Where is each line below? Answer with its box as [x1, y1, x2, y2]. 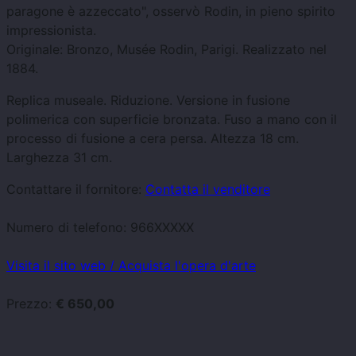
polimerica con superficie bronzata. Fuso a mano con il [6, 111, 337, 128]
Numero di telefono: [6, 219, 126, 236]
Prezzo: [6, 296, 52, 312]
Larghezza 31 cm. [6, 149, 112, 166]
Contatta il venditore [145, 181, 270, 198]
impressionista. [6, 22, 96, 39]
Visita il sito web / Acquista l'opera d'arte [6, 257, 256, 274]
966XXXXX [126, 219, 194, 236]
